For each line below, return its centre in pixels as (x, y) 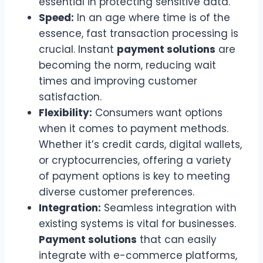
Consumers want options (157, 112)
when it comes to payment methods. (134, 128)
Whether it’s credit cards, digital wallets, (140, 144)
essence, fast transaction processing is (139, 33)
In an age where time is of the (152, 17)
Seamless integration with (169, 208)
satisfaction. (70, 97)
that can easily (177, 239)
